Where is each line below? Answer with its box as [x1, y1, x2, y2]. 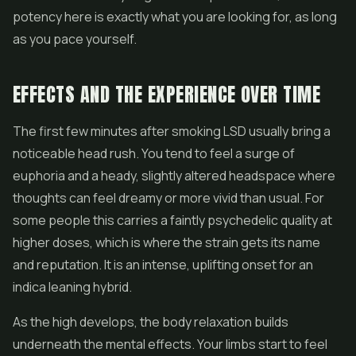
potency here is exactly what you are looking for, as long [13, 8, 337, 25]
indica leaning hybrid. [13, 278, 132, 296]
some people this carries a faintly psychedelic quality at [13, 211, 332, 229]
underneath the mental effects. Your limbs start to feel [13, 335, 327, 353]
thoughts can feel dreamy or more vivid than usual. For [13, 189, 324, 207]
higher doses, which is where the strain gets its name [13, 234, 320, 251]
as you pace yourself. [13, 30, 137, 48]
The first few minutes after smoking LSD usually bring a [13, 122, 331, 140]
